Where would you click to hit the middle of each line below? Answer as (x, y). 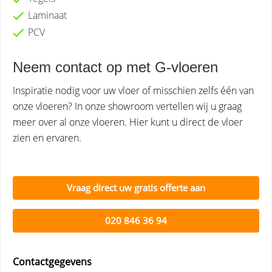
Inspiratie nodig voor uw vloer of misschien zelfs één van (133, 90)
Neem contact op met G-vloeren (115, 67)
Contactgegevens (52, 262)
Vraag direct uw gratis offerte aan (136, 188)
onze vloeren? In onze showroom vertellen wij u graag (127, 106)
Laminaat (47, 15)
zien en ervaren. (47, 138)
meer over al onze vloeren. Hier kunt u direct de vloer (128, 122)
